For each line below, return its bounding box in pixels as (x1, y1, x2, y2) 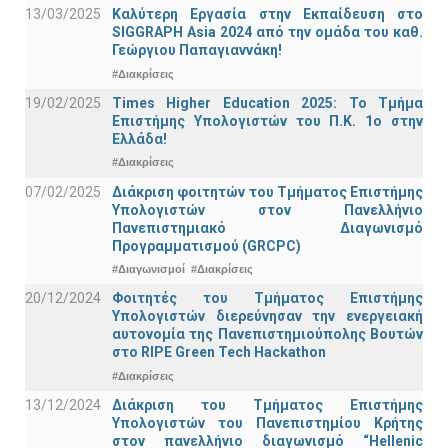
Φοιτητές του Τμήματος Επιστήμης (112, 290, 423, 307)
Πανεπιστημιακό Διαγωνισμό (112, 219, 423, 236)
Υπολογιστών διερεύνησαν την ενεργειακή (112, 308, 423, 325)
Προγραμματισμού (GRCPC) (112, 237, 301, 254)
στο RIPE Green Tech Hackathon (112, 344, 326, 361)
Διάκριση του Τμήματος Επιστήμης (112, 396, 423, 413)
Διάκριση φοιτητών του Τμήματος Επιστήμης (112, 183, 423, 200)
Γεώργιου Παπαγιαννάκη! (112, 42, 282, 59)
